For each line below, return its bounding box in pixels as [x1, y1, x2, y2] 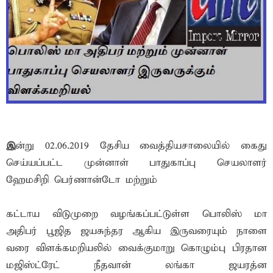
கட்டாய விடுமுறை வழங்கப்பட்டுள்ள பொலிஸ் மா [6, 208, 267, 221]
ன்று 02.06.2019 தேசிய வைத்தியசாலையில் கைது [15, 140, 267, 153]
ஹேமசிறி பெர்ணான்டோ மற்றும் [6, 174, 157, 187]
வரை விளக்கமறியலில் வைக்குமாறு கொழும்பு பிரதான [6, 242, 267, 255]
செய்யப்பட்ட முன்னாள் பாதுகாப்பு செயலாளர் [6, 157, 267, 170]
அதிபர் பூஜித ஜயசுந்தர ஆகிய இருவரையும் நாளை [6, 225, 267, 238]
